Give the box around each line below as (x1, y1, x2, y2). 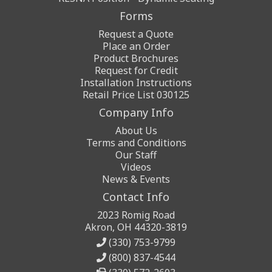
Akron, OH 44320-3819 (85, 220, 187, 234)
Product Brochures (93, 52, 178, 65)
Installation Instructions (80, 76, 192, 89)
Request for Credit (94, 64, 178, 77)
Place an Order (102, 39, 170, 53)
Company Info (98, 105, 174, 120)
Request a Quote (98, 27, 174, 41)
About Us (115, 124, 157, 137)
